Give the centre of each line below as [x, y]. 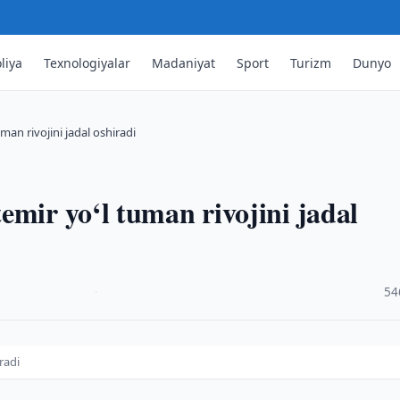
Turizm [311, 62]
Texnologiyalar [87, 62]
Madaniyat [184, 62]
